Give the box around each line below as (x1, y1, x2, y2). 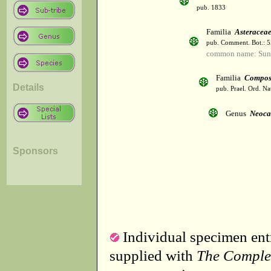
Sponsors (13, 145, 58, 156)
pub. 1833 (197, 4, 226, 11)
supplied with (109, 247, 197, 264)
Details (13, 82, 44, 93)
